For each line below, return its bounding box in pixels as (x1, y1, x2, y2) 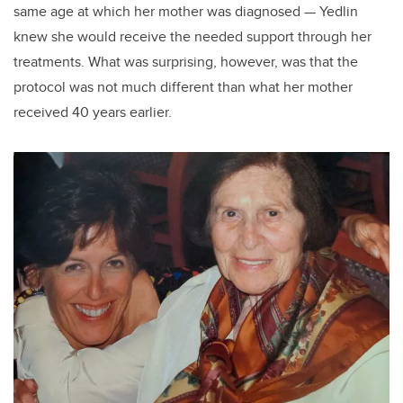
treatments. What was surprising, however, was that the (13, 51, 358, 73)
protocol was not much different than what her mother (13, 76, 353, 98)
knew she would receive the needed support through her (13, 26, 372, 48)
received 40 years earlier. (13, 102, 175, 123)
